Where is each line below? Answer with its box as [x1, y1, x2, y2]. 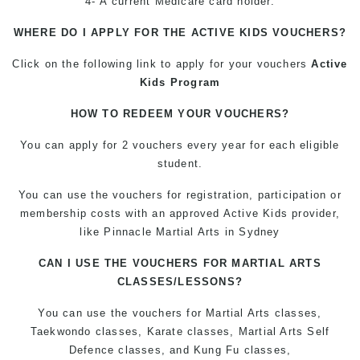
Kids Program [139, 76, 221, 88]
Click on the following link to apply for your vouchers [12, 58, 312, 70]
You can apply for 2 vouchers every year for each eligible [20, 139, 340, 151]
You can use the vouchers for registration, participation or [18, 189, 342, 201]
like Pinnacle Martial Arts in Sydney [80, 226, 280, 238]
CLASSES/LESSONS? [117, 276, 243, 288]
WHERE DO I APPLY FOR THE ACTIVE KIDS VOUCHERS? [13, 27, 347, 39]
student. [157, 157, 203, 170]
